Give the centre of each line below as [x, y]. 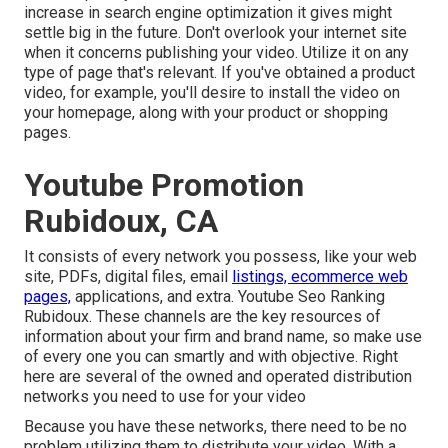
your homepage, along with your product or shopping [206, 113]
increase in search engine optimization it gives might [208, 13]
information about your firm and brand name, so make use [223, 337]
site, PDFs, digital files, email [128, 277]
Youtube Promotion [164, 185]
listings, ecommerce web [320, 277]
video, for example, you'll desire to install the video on [212, 93]
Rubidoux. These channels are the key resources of [202, 317]
